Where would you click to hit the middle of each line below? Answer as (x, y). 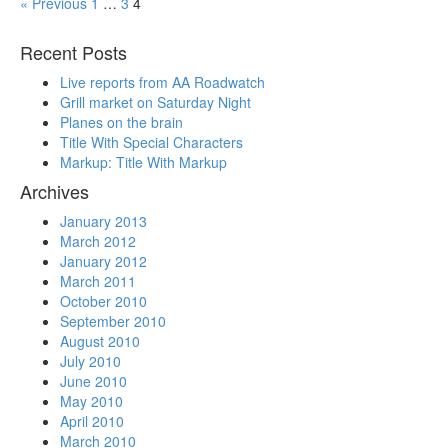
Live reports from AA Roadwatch (162, 82)
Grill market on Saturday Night (155, 102)
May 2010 (91, 401)
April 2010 (92, 421)
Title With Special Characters (151, 142)
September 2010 (113, 321)
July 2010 (90, 361)
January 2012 (103, 261)
